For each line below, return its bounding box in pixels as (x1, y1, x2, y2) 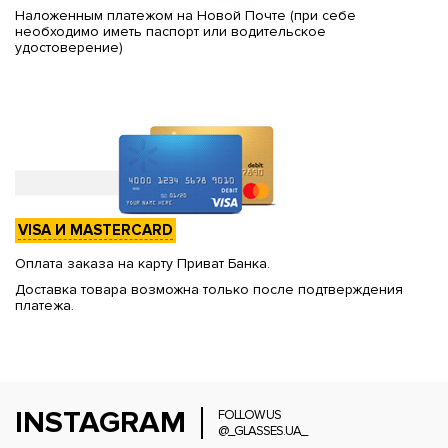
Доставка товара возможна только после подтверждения (15, 280, 403, 298)
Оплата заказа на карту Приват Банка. (15, 254, 270, 272)
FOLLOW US (218, 406, 281, 423)
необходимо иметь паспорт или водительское (15, 22, 326, 40)
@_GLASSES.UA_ (218, 422, 307, 439)
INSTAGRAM (15, 403, 186, 441)
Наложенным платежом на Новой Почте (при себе (15, 6, 356, 24)
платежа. (15, 296, 74, 314)
